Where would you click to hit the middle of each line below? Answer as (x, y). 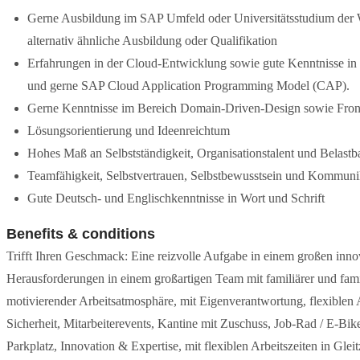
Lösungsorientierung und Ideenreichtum (129, 131)
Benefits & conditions (81, 234)
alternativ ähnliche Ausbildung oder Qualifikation (152, 41)
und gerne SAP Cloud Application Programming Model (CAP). (188, 86)
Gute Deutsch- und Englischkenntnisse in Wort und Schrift (176, 198)
